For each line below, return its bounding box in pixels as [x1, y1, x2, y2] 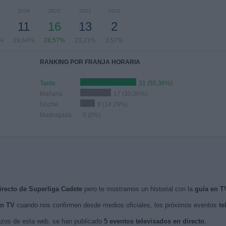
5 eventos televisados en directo [103, 217, 204, 225]
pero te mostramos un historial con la [82, 185, 195, 193]
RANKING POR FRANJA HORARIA [40, 59, 140, 66]
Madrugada [40, 111, 72, 119]
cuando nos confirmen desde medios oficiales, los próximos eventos [14, 201, 219, 209]
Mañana [40, 90, 63, 97]
